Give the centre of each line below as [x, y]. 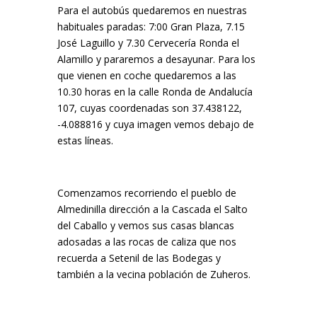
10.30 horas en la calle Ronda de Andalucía [155, 92]
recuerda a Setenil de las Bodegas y [139, 258]
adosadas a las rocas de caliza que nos [146, 242]
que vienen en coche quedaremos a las [146, 75]
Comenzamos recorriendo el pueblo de [146, 193]
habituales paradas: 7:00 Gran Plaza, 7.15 [151, 27]
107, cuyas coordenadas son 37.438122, [149, 108]
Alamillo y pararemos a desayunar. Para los [156, 59]
